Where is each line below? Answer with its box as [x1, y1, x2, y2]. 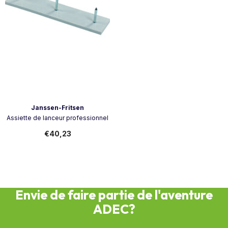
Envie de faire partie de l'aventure [15, 187, 213, 203]
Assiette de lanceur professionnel [7, 114, 108, 122]
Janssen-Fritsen [31, 104, 84, 111]
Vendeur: [5, 103, 34, 111]
